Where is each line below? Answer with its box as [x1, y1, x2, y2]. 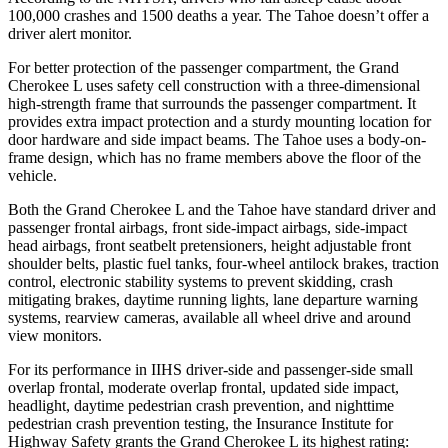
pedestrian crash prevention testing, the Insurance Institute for [8, 414, 393, 432]
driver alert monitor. [8, 24, 132, 42]
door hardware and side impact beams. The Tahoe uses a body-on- [8, 130, 426, 148]
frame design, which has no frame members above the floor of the [8, 148, 421, 166]
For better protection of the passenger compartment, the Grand [8, 58, 399, 76]
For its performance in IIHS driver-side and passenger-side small [8, 360, 413, 378]
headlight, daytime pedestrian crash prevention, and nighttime [8, 396, 394, 414]
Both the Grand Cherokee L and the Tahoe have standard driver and [8, 200, 436, 218]
